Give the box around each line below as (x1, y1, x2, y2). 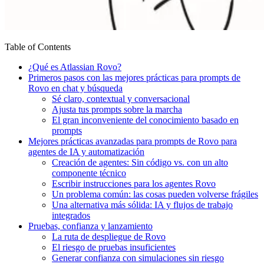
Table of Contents (5, 41, 71, 52)
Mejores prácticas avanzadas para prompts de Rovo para (28, 136, 237, 146)
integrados (52, 210, 90, 220)
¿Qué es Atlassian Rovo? (28, 61, 121, 72)
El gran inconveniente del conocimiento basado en (52, 114, 239, 125)
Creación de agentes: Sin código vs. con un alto (52, 157, 228, 167)
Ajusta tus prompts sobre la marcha (52, 104, 182, 114)
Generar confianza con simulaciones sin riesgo (52, 252, 224, 263)
